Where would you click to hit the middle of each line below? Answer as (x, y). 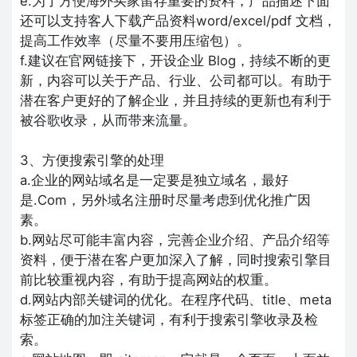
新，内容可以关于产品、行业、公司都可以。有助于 (176, 80)
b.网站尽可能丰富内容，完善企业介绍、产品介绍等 (175, 239)
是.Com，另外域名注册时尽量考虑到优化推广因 (165, 200)
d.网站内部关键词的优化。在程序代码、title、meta (176, 299)
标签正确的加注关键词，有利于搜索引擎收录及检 (169, 319)
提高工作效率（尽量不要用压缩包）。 (135, 40)
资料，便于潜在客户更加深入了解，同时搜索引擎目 (176, 259)
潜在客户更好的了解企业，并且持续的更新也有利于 (176, 100)
